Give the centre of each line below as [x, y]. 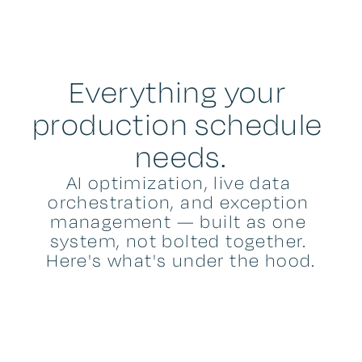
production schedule [177, 125]
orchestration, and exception [179, 202]
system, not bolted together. [178, 241]
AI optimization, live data [178, 183]
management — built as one [179, 222]
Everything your [178, 93]
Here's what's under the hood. [181, 261]
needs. [181, 157]
